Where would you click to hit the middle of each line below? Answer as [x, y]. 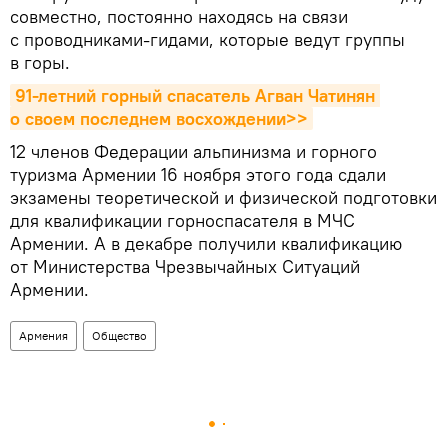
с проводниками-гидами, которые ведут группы [207, 40]
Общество [119, 336]
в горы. [40, 63]
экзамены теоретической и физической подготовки [223, 198]
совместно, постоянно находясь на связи [179, 17]
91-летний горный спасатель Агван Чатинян [195, 96]
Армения [43, 336]
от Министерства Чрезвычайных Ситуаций [185, 267]
